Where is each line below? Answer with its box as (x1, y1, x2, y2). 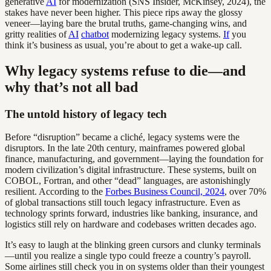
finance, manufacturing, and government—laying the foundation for (5, 154, 263, 165)
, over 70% (224, 186, 266, 197)
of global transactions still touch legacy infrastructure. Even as (5, 197, 240, 208)
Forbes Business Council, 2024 (105, 186, 224, 197)
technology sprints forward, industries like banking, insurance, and (5, 208, 258, 219)
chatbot (81, 28, 109, 39)
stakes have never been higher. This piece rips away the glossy (5, 7, 243, 18)
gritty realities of (5, 28, 68, 39)
